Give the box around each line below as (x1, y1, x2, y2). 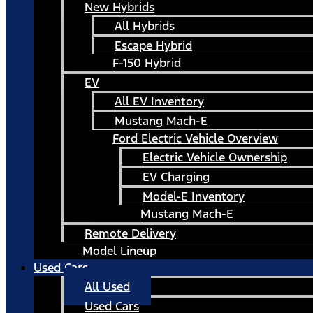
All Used (85, 279, 130, 294)
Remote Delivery (85, 226, 176, 241)
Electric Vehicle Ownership (143, 150, 287, 165)
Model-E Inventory (143, 189, 245, 204)
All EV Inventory (115, 94, 204, 109)
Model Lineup (82, 243, 156, 259)
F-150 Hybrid (112, 55, 181, 71)
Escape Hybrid (115, 38, 192, 53)
